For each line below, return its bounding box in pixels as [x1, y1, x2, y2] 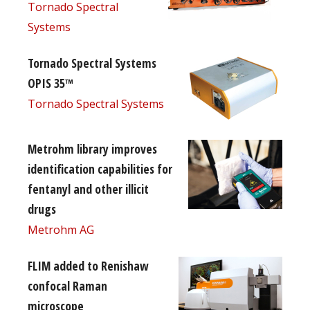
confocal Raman [28, 277, 107, 294]
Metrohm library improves [28, 140, 157, 157]
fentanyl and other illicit [28, 180, 149, 197]
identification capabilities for [28, 160, 172, 177]
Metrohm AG [28, 221, 94, 237]
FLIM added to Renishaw [28, 257, 149, 274]
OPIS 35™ [28, 74, 73, 91]
